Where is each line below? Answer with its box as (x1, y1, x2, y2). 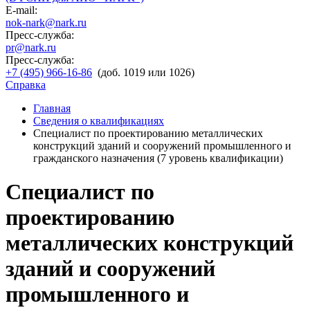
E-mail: (6, 4, 37, 16)
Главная (33, 102, 71, 114)
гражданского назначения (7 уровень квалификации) (33, 152, 283, 164)
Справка (6, 79, 46, 91)
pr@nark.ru (6, 42, 56, 53)
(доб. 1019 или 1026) (98, 66, 194, 78)
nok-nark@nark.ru (6, 17, 86, 28)
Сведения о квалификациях (33, 115, 164, 127)
